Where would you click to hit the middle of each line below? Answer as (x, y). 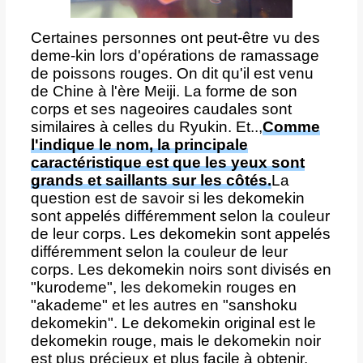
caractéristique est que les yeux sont (167, 162)
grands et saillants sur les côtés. (151, 180)
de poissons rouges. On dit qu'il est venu (172, 73)
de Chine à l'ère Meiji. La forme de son (164, 91)
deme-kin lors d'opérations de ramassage (175, 55)
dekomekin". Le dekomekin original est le (173, 322)
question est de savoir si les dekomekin (167, 198)
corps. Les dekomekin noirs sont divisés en (181, 269)
